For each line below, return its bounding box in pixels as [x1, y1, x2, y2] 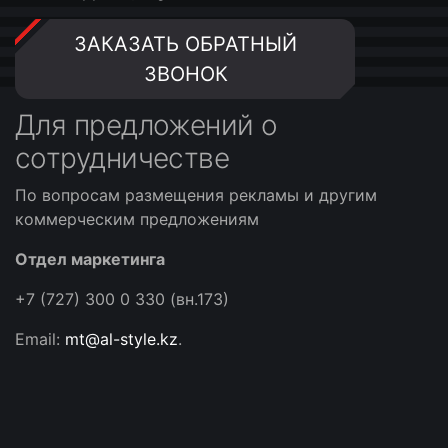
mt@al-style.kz [65, 329, 178, 349]
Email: [15, 329, 65, 349]
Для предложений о [15, 108, 278, 142]
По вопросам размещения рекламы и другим [15, 185, 377, 205]
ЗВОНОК [143, 62, 228, 86]
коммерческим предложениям [15, 209, 259, 229]
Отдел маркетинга [15, 249, 165, 269]
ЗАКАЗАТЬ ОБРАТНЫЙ [74, 32, 297, 56]
